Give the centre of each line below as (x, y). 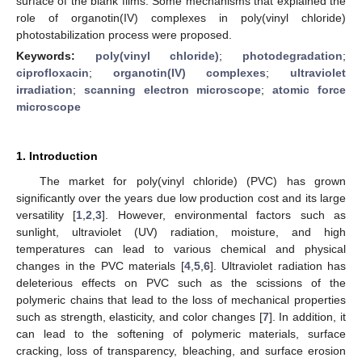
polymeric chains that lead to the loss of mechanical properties (181, 299)
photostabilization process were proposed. (124, 34)
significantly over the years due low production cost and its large (181, 198)
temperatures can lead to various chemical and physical (181, 248)
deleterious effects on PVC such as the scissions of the (181, 282)
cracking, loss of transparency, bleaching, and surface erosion (181, 350)
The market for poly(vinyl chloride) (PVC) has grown (192, 181)
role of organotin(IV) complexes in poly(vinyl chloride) (181, 17)
